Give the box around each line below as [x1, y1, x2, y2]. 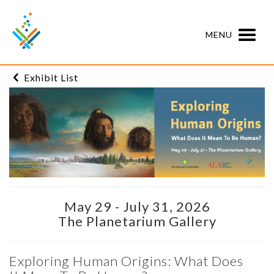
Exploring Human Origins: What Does [9, 252, 243, 269]
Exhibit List [24, 71, 78, 83]
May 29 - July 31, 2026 [64, 198, 210, 215]
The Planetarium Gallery [57, 212, 217, 229]
